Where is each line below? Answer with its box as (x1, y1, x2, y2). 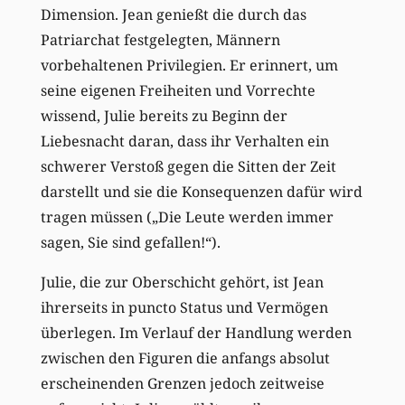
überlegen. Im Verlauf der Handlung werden (40, 322, 352, 343)
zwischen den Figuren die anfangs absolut (40, 347, 330, 368)
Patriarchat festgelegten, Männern (40, 29, 280, 50)
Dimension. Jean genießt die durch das (40, 4, 306, 24)
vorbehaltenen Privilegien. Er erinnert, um (40, 54, 338, 75)
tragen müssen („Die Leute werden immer (40, 206, 334, 227)
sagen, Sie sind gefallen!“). (40, 231, 221, 252)
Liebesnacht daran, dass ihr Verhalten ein (40, 130, 329, 151)
